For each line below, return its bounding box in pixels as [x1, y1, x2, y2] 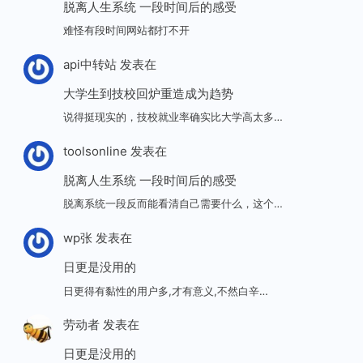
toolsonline [62, 143, 127, 159]
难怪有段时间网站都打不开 [62, 23, 190, 37]
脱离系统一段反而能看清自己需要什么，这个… [62, 197, 283, 211]
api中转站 [62, 56, 117, 72]
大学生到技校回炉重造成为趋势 [62, 85, 233, 101]
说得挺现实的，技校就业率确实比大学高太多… [62, 110, 283, 124]
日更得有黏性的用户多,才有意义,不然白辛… [62, 284, 268, 297]
